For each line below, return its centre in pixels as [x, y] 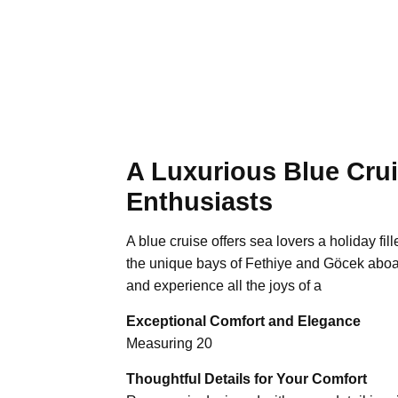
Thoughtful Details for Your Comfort [247, 378]
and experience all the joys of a [224, 285]
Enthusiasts [199, 201]
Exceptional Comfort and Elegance [243, 321]
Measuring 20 [169, 343]
